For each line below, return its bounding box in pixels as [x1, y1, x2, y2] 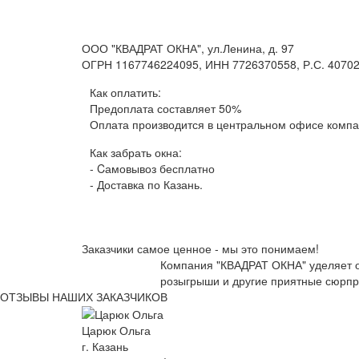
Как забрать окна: [90, 144, 182, 160]
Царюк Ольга [82, 322, 151, 339]
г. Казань [82, 338, 128, 355]
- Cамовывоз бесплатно [90, 160, 215, 176]
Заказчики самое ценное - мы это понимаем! [82, 240, 319, 256]
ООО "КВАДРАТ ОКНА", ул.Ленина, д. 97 [82, 40, 294, 56]
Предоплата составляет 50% [90, 100, 241, 116]
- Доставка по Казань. [90, 176, 203, 192]
